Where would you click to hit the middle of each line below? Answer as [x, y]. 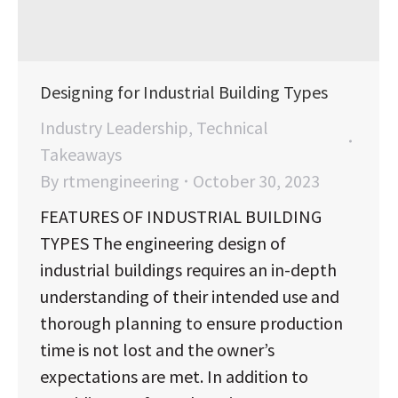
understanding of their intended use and [190, 297]
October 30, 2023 [256, 181]
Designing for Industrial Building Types [184, 92]
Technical [232, 128]
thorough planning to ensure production [191, 323]
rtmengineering [121, 181]
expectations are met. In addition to [174, 377]
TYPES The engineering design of [163, 243]
